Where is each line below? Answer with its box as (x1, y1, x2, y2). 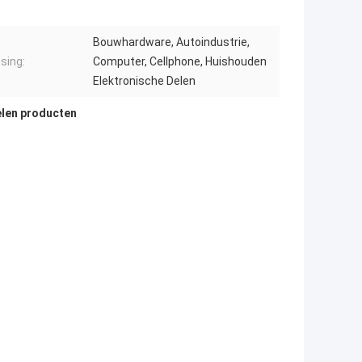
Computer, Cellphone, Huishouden (93, 55, 267, 69)
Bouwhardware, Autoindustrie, (93, 36, 250, 49)
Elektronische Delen (93, 74, 196, 88)
